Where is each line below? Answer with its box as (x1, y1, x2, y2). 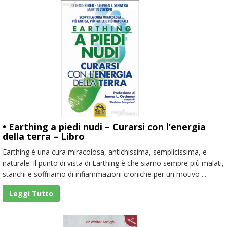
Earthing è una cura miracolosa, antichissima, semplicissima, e (3, 146, 207, 157)
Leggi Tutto (9, 188, 53, 198)
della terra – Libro (3, 130, 85, 142)
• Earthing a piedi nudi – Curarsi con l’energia (3, 120, 206, 133)
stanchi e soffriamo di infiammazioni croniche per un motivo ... (3, 169, 206, 179)
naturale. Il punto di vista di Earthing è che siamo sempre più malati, (3, 158, 224, 168)
